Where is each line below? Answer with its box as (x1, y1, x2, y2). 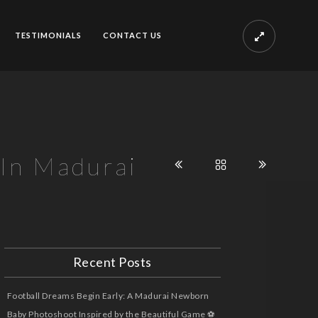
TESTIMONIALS (14, 31, 82, 40)
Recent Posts (72, 254, 152, 270)
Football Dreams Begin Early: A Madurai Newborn (6, 290, 209, 301)
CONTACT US (102, 31, 162, 40)
